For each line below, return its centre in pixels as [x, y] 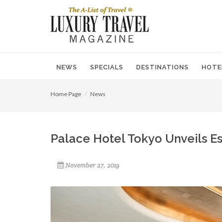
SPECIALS [107, 67]
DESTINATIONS [163, 67]
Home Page [66, 94]
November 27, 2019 [92, 165]
